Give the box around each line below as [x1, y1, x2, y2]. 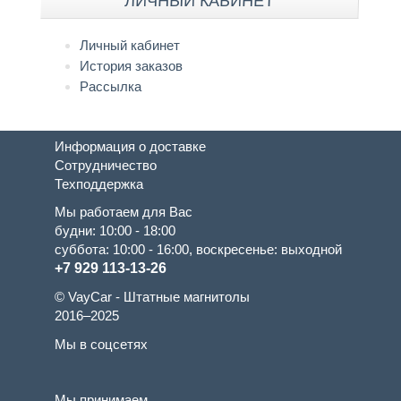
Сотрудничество [55, 157, 158, 173]
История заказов [80, 57, 183, 73]
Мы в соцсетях [55, 336, 149, 352]
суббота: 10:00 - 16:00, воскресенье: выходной [55, 241, 343, 257]
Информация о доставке [55, 138, 207, 154]
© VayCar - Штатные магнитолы [55, 288, 251, 304]
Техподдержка [55, 175, 144, 192]
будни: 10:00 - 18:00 [55, 222, 176, 238]
